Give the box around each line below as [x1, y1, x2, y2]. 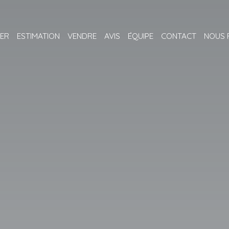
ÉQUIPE [128, 30, 153, 41]
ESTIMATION [17, 30, 60, 41]
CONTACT [161, 30, 196, 41]
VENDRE [67, 30, 97, 41]
